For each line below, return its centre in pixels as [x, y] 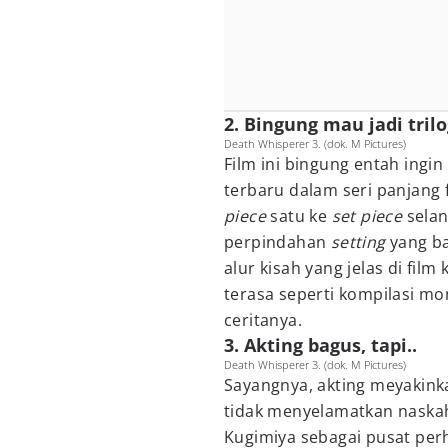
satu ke [301, 216]
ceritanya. [263, 320]
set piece [369, 216]
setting [360, 242]
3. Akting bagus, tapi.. [320, 345]
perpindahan [277, 242]
